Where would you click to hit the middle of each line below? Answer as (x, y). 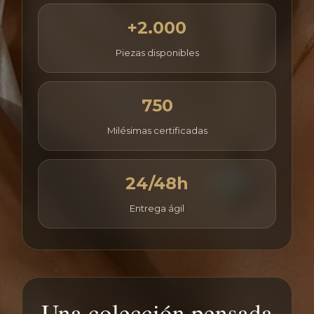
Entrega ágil (157, 208)
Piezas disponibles (157, 53)
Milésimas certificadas (157, 130)
